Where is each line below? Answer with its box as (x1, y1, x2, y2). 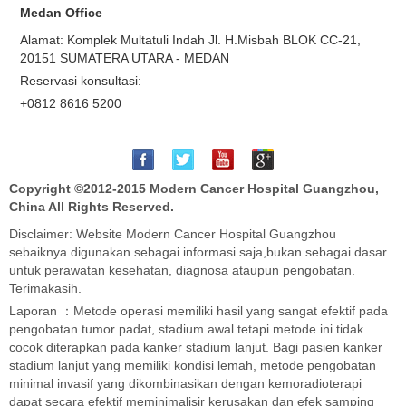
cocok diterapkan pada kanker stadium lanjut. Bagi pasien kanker (9, 339, 382, 354)
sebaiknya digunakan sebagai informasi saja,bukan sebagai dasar (9, 244, 387, 259)
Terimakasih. (9, 280, 82, 295)
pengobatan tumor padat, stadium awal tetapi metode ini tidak (9, 321, 363, 336)
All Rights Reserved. (45, 198, 174, 214)
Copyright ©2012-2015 (9, 180, 150, 196)
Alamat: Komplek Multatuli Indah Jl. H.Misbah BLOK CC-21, (20, 32, 362, 47)
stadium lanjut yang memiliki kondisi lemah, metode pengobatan (9, 357, 376, 372)
